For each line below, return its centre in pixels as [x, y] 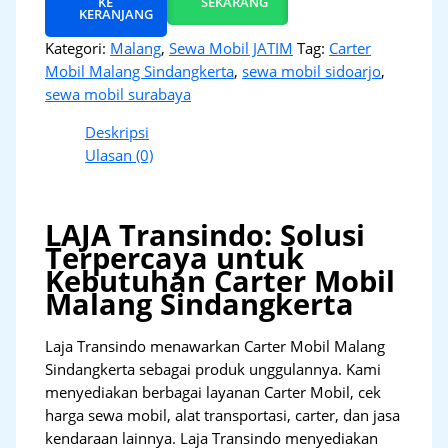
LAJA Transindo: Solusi [205, 234]
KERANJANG [116, 14]
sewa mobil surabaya [118, 94]
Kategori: [78, 48]
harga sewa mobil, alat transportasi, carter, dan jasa [223, 415]
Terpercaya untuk [175, 257]
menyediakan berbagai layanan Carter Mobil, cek [213, 392]
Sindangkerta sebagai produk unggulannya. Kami [213, 369]
